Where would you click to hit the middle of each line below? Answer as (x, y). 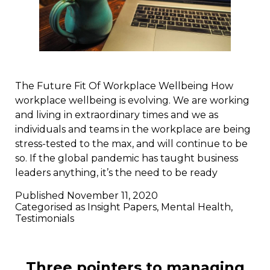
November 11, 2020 (112, 196)
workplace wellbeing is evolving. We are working (132, 101)
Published (41, 196)
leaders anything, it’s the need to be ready (116, 173)
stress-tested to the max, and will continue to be (131, 144)
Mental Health (196, 207)
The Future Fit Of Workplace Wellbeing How (124, 86)
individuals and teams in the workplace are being (133, 130)
